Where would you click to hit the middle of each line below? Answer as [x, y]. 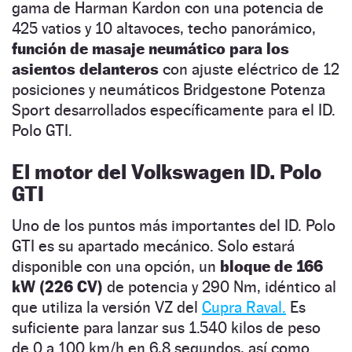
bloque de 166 [271, 266]
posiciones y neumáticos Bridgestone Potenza [169, 89]
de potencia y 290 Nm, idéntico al [220, 286]
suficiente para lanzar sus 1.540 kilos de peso [166, 327]
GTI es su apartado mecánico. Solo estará [153, 246]
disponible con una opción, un [116, 266]
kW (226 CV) [57, 286]
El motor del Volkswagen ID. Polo [167, 171]
